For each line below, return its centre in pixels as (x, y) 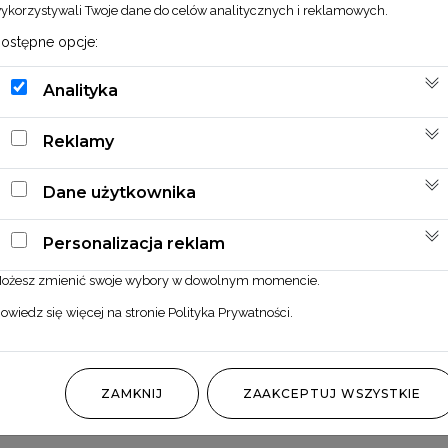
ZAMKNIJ (132, 393)
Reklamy (78, 142)
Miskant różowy (224, 418)
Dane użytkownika (119, 193)
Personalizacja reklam (134, 244)
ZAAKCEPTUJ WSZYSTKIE (331, 393)
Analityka (80, 91)
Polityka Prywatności (229, 312)
